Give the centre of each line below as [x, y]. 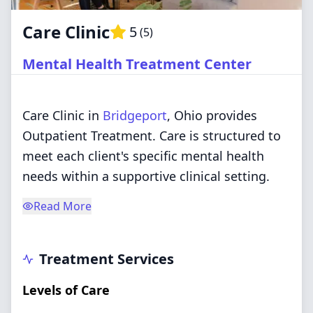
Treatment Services [107, 259]
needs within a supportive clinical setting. [146, 176]
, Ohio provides [212, 115]
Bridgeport [135, 115]
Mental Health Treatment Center [137, 64]
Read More [63, 206]
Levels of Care [66, 290]
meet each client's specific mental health [143, 156]
